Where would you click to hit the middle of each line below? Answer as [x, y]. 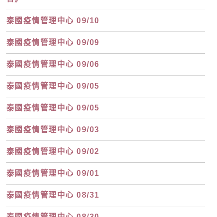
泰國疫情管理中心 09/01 [53, 173]
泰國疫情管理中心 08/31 [53, 195]
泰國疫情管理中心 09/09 [53, 42]
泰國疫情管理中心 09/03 [53, 130]
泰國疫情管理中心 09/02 [53, 151]
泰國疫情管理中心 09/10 [53, 21]
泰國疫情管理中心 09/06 [53, 64]
